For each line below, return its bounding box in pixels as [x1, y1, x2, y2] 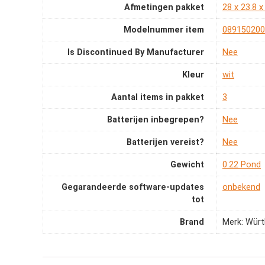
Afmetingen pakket [124, 2, 204, 13]
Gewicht [170, 160, 204, 170]
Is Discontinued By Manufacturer [67, 47, 204, 58]
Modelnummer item [124, 25, 204, 35]
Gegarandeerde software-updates [62, 182, 204, 193]
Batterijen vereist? [127, 137, 204, 148]
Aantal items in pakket [111, 92, 204, 103]
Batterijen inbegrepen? [107, 115, 204, 125]
